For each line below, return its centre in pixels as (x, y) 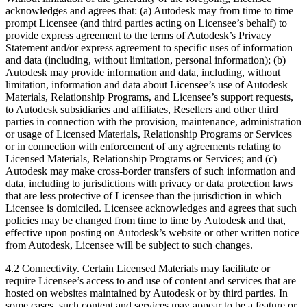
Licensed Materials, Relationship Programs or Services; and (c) (141, 159)
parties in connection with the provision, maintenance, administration (153, 122)
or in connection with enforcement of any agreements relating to (143, 147)
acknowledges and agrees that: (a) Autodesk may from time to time (149, 11)
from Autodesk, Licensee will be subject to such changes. (129, 245)
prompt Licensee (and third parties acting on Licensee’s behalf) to (146, 23)
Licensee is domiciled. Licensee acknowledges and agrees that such (151, 208)
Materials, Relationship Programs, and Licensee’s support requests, (149, 97)
